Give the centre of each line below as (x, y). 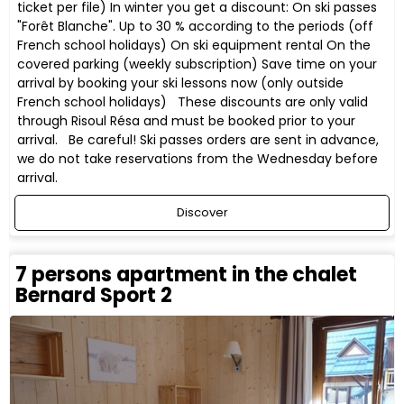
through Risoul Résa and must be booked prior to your (187, 120)
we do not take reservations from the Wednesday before (198, 158)
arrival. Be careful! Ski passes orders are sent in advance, (198, 139)
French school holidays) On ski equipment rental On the (194, 45)
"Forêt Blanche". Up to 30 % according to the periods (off (196, 26)
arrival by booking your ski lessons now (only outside (181, 83)
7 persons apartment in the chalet (186, 275)
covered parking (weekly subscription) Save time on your (197, 64)
